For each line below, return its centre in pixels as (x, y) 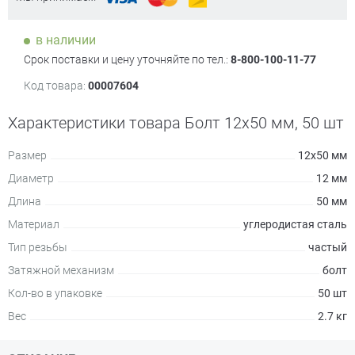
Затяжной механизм (61, 270)
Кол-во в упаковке (55, 293)
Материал (34, 224)
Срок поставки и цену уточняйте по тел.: (127, 59)
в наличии (66, 40)
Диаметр (31, 178)
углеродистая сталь (295, 224)
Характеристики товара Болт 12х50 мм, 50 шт (176, 123)
